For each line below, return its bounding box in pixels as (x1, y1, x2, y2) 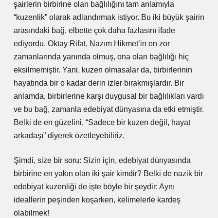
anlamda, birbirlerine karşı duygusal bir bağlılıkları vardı (14, 92, 204, 100)
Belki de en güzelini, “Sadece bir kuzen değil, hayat (14, 118, 190, 127)
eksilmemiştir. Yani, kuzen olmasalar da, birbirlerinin (14, 66, 192, 74)
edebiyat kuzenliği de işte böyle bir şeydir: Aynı (14, 182, 175, 191)
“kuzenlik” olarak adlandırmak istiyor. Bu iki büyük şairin (14, 13, 204, 21)
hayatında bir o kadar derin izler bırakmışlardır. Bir (14, 79, 184, 87)
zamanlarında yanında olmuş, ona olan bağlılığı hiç (14, 53, 189, 61)
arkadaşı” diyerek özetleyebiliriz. (14, 131, 125, 140)
